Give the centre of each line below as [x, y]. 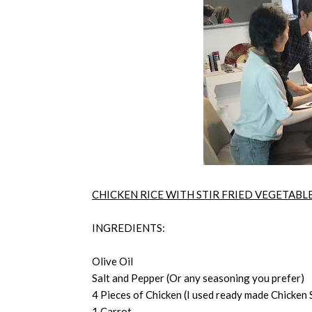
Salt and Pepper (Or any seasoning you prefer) [198, 278]
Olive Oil [112, 261]
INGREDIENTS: [128, 228]
